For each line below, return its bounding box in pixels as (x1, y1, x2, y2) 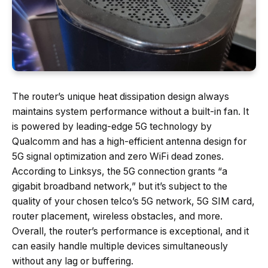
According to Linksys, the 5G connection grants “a (12, 166, 227, 178)
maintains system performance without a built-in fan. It (12, 106, 249, 118)
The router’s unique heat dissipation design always (12, 91, 229, 103)
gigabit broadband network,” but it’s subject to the (12, 181, 227, 193)
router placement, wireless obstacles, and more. (12, 211, 223, 223)
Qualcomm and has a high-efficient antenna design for (12, 136, 246, 148)
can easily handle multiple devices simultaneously (12, 240, 228, 252)
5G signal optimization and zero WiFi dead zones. (12, 151, 224, 163)
